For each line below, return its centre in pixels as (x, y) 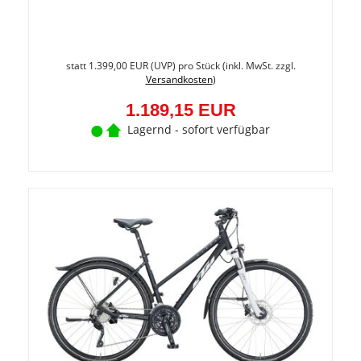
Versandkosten (179, 80)
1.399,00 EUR (118, 66)
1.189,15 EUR (180, 110)
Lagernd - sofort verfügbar (199, 130)
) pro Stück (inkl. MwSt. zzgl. (234, 66)
